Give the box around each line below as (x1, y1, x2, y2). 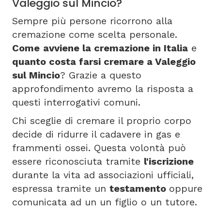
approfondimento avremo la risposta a (12, 83, 193, 94)
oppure (169, 183, 202, 194)
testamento (109, 183, 169, 194)
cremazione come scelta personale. (12, 29, 177, 40)
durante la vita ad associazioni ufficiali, (12, 169, 194, 181)
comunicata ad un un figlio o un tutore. (12, 196, 197, 208)
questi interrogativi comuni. (12, 96, 140, 108)
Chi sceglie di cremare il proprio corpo (12, 115, 191, 126)
